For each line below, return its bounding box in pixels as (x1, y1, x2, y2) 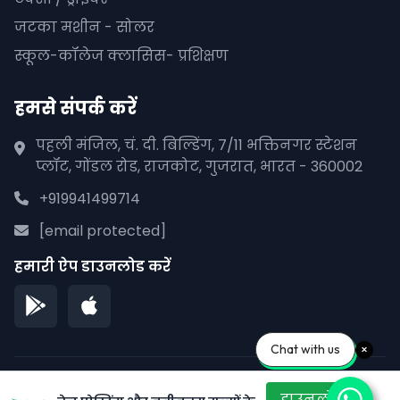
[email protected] (39, 221, 166, 242)
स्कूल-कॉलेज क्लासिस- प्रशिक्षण (14, 46, 229, 67)
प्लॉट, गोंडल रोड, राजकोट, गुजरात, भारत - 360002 (36, 156, 362, 178)
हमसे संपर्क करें (14, 96, 137, 121)
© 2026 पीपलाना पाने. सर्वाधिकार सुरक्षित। (86, 379, 314, 397)
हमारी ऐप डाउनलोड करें (14, 256, 171, 278)
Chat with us (271, 341, 340, 357)
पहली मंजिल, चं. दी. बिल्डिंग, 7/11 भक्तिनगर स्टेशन (36, 135, 357, 156)
